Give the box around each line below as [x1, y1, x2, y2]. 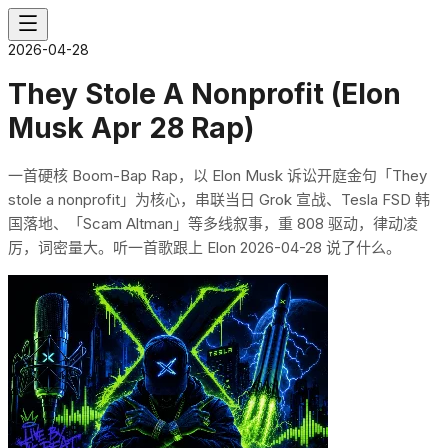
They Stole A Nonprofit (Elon [8, 76, 401, 111]
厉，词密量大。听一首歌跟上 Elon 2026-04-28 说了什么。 [8, 237, 401, 257]
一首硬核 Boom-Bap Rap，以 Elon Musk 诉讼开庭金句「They [8, 165, 427, 185]
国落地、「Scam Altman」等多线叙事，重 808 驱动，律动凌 [8, 213, 418, 233]
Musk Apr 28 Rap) [8, 110, 254, 145]
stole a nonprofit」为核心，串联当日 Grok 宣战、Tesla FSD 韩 [8, 189, 430, 209]
